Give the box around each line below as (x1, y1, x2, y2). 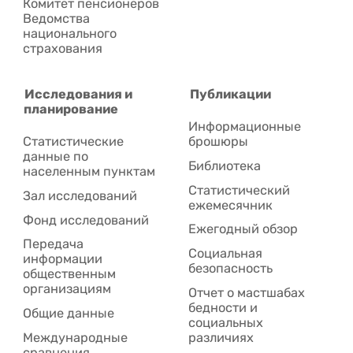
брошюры (188, 134, 249, 150)
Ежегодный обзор (188, 221, 299, 237)
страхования (23, 41, 103, 57)
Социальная (188, 246, 263, 262)
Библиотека (188, 158, 262, 173)
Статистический (188, 182, 291, 198)
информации (23, 251, 103, 267)
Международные (23, 330, 128, 346)
